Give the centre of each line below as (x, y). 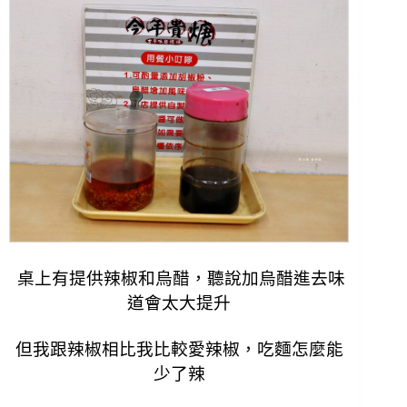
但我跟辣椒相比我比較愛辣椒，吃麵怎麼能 (179, 350)
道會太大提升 (179, 303)
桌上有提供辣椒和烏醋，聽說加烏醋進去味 (179, 279)
